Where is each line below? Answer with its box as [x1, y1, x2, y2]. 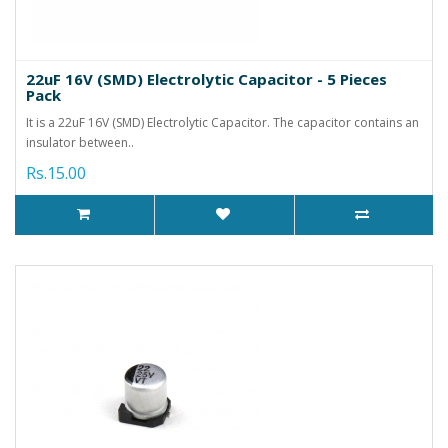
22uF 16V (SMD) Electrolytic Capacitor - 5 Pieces [26, 68, 387, 89]
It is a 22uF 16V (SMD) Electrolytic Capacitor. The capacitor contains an [26, 113, 419, 131]
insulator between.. [26, 133, 134, 151]
